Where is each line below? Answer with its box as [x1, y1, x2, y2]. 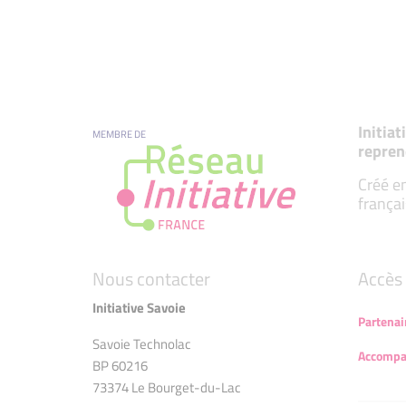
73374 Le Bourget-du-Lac [92, 377, 241, 399]
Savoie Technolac [92, 333, 191, 355]
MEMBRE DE [92, 126, 146, 142]
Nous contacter [92, 265, 210, 294]
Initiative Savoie [92, 297, 186, 319]
